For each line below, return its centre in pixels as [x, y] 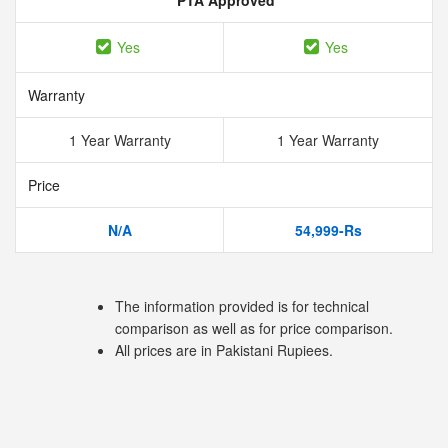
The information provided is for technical [242, 306]
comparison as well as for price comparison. [254, 328]
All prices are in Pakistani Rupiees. [224, 350]
